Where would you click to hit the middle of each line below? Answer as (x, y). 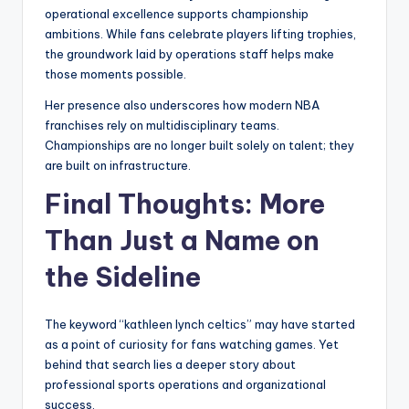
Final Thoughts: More (185, 204)
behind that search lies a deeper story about (170, 365)
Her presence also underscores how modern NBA (182, 105)
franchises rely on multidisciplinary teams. (162, 126)
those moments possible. (115, 74)
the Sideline (123, 278)
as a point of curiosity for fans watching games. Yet (192, 345)
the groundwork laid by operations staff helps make (189, 54)
